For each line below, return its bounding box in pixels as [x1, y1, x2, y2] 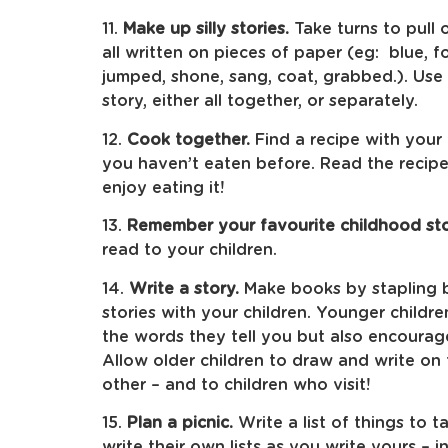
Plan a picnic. [127, 414, 233, 431]
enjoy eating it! [102, 179, 224, 196]
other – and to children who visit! [102, 376, 370, 393]
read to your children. [102, 242, 277, 259]
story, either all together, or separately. [102, 93, 418, 110]
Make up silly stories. [123, 21, 289, 38]
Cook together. [127, 131, 250, 148]
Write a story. [129, 280, 239, 297]
